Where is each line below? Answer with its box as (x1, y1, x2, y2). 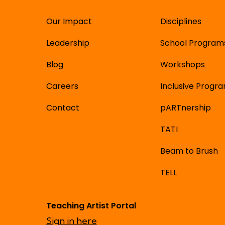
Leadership (46, 37, 89, 49)
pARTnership (160, 102, 211, 114)
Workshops (160, 59, 205, 70)
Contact (46, 102, 79, 114)
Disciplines (160, 16, 201, 27)
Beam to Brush (160, 145, 218, 157)
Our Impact (46, 16, 92, 27)
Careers (46, 80, 78, 92)
